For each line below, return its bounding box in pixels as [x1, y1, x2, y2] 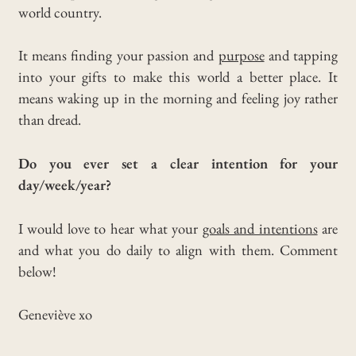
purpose [218, 45, 265, 65]
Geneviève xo [17, 304, 92, 324]
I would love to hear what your [17, 218, 203, 238]
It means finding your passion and [17, 45, 219, 65]
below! [17, 261, 56, 281]
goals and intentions [202, 218, 318, 238]
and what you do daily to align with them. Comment [17, 239, 339, 259]
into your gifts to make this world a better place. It [17, 67, 339, 87]
